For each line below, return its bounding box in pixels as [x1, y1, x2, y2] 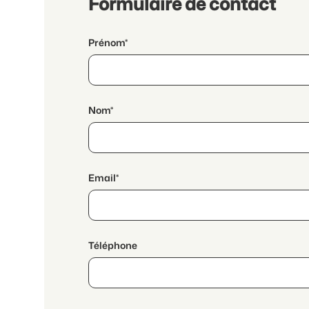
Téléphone [88, 239, 137, 252]
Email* [88, 171, 119, 184]
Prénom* [88, 36, 128, 49]
